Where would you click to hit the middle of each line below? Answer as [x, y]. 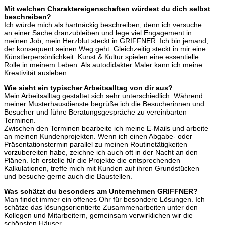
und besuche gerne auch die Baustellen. [68, 177]
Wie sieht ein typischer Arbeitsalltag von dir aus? [88, 88]
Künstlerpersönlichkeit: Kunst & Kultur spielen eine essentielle [101, 57]
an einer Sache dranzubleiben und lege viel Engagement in [98, 33]
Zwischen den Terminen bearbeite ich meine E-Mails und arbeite [106, 128]
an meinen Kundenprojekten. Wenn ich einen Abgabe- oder [98, 136]
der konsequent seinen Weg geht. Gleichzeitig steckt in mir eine [105, 49]
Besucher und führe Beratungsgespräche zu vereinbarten [95, 112]
